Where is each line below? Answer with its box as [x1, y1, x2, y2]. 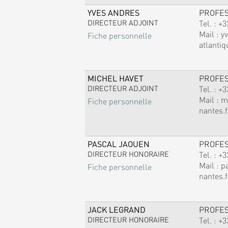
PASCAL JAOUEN [87, 138, 150, 149]
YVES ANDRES [87, 7, 139, 18]
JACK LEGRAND [87, 204, 146, 215]
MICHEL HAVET [87, 72, 144, 83]
